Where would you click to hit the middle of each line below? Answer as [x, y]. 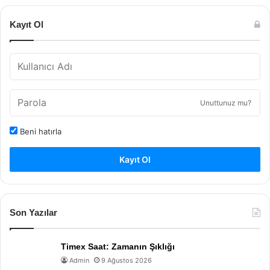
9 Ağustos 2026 [127, 260]
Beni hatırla [39, 131]
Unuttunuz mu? [226, 103]
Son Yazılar [33, 212]
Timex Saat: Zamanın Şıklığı [118, 246]
